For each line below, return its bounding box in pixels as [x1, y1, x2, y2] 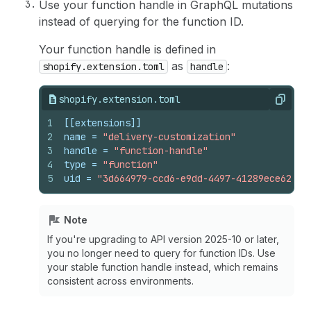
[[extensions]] [64, 116, 142, 129]
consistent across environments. [47, 274, 194, 287]
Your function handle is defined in [39, 42, 216, 56]
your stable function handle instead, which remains [47, 260, 278, 273]
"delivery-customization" [103, 130, 236, 143]
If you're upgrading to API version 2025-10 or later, [47, 233, 279, 245]
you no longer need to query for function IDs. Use [47, 246, 276, 259]
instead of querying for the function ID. [39, 14, 244, 28]
